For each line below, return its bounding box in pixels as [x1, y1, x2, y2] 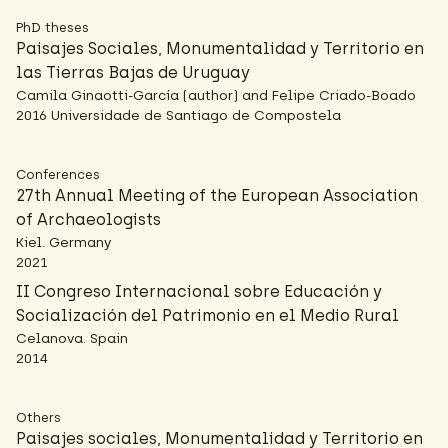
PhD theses [16, 20, 89, 35]
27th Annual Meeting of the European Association [16, 186, 418, 205]
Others [16, 410, 61, 425]
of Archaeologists [16, 210, 161, 229]
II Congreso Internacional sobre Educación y [16, 282, 382, 301]
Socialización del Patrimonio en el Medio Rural [16, 306, 399, 325]
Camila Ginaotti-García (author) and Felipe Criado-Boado [16, 87, 416, 103]
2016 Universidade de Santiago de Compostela [16, 107, 341, 123]
